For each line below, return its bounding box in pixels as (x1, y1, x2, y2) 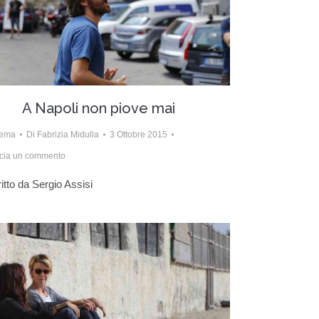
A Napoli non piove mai (22, 99, 175, 117)
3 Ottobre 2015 (110, 129, 167, 140)
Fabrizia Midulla (37, 129, 99, 140)
